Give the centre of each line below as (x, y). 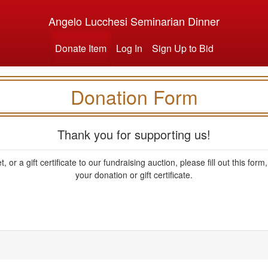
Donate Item (80, 48)
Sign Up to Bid (182, 48)
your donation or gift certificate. (134, 175)
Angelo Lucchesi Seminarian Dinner (134, 21)
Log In (129, 48)
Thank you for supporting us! (134, 134)
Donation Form (134, 96)
